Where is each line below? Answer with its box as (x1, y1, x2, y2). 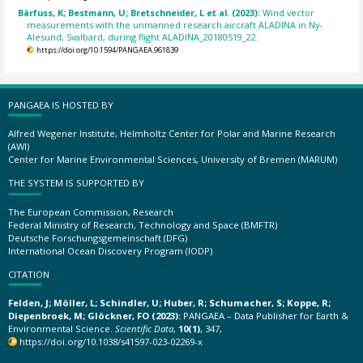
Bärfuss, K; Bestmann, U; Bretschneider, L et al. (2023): (18, 6, 263, 19)
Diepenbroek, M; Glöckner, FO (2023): (8, 310, 181, 322)
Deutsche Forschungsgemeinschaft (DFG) (8, 231, 187, 244)
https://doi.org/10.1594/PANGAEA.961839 (36, 44, 178, 55)
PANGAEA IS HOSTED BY (8, 98, 113, 111)
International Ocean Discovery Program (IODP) (8, 244, 212, 257)
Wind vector (263, 6, 315, 19)
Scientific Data (115, 322, 173, 335)
